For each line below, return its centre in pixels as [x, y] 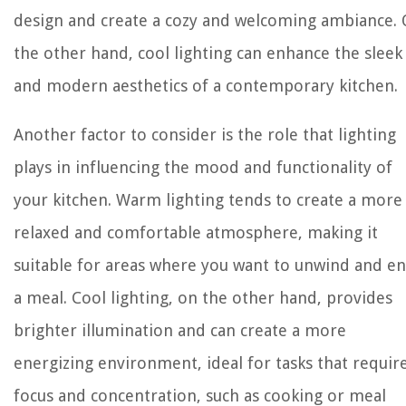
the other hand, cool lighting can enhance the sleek [208, 53]
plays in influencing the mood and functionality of [203, 168]
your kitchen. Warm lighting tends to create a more [208, 200]
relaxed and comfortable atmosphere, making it [196, 233]
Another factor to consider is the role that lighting [205, 135]
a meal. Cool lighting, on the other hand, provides [203, 298]
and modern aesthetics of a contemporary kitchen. [206, 86]
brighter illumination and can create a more [180, 331]
